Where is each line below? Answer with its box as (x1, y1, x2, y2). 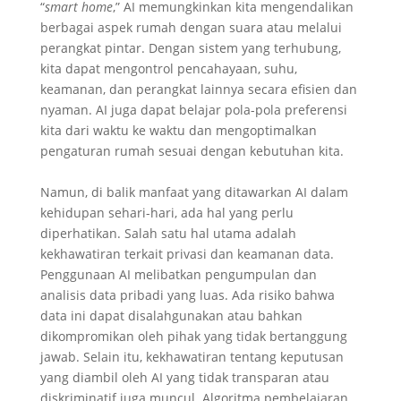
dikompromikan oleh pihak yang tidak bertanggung (39, 328, 347, 345)
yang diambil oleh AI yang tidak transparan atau (39, 369, 329, 386)
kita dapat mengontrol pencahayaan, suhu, (39, 60, 297, 77)
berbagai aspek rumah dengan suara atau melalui (39, 19, 342, 36)
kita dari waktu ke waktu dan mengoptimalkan (39, 122, 317, 139)
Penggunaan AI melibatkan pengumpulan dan (39, 266, 317, 283)
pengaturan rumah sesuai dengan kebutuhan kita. (39, 142, 344, 159)
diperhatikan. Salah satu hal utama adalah (39, 225, 296, 242)
